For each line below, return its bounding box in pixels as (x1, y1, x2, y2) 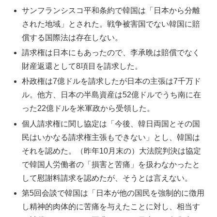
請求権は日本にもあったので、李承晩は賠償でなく (22, 48, 201, 57)
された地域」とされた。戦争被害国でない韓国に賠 (22, 19, 201, 28)
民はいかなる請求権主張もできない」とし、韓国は (22, 133, 201, 141)
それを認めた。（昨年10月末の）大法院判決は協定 (22, 146, 201, 155)
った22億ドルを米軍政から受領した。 (22, 104, 155, 113)
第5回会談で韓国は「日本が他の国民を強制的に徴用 (22, 188, 205, 197)
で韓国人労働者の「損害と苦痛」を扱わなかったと (22, 160, 201, 169)
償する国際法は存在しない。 (22, 33, 123, 42)
